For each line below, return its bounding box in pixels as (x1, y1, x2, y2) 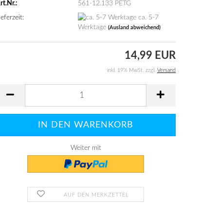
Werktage (78, 24, 109, 31)
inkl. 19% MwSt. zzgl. (107, 67, 157, 73)
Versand (157, 67, 176, 73)
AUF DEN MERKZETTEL (64, 192, 129, 198)
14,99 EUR (125, 50, 176, 61)
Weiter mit (70, 144, 101, 151)
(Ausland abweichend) (108, 25, 161, 31)
